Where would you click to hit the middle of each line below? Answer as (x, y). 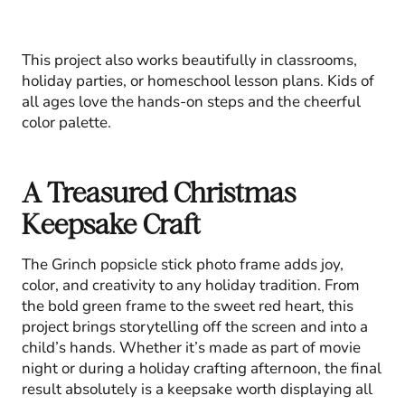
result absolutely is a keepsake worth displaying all (197, 389)
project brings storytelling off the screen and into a (195, 326)
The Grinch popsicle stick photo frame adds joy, (183, 264)
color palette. (66, 122)
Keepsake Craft (111, 223)
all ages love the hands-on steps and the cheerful (191, 101)
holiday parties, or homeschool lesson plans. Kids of (198, 80)
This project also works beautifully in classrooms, (189, 60)
